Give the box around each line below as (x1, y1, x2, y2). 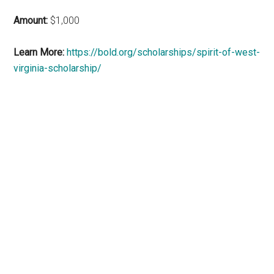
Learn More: (13, 46, 65, 58)
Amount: (13, 14, 48, 26)
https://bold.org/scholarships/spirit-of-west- (67, 46, 261, 58)
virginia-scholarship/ (13, 62, 102, 74)
